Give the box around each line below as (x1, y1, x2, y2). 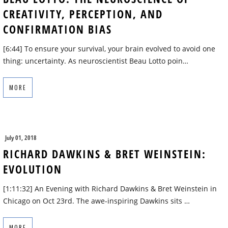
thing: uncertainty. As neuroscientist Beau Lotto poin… (3, 56, 188, 66)
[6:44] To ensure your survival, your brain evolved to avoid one (3, 44, 215, 54)
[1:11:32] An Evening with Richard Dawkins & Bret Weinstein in (3, 184, 217, 194)
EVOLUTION (3, 161, 62, 177)
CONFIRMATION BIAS (3, 21, 112, 37)
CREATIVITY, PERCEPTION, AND (3, 6, 163, 22)
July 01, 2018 (5, 133, 37, 142)
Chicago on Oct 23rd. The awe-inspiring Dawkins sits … (3, 196, 190, 206)
